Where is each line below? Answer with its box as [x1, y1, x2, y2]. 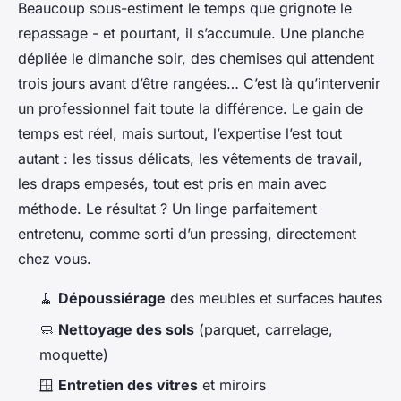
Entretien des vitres [58, 376, 198, 395]
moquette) [39, 345, 108, 363]
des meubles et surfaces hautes [166, 289, 382, 308]
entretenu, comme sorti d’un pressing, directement [18, 225, 356, 243]
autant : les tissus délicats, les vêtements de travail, [18, 149, 363, 168]
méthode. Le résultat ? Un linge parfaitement [18, 200, 317, 218]
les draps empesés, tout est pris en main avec [18, 175, 327, 193]
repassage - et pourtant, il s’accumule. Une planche [18, 24, 364, 43]
